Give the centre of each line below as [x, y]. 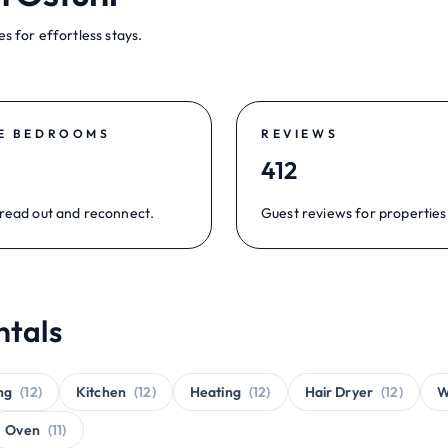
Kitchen [101, 392]
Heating [215, 392]
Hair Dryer [339, 392]
